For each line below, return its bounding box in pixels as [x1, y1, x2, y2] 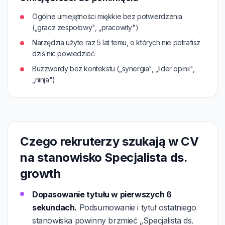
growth [20, 166, 61, 181]
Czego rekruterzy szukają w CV [20, 134, 199, 149]
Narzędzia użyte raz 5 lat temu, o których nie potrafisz [32, 38, 201, 47]
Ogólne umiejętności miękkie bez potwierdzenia [32, 12, 182, 21]
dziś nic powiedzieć [32, 49, 95, 58]
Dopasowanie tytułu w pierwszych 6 [32, 189, 172, 199]
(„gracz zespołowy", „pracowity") [32, 23, 139, 32]
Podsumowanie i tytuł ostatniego [77, 202, 196, 212]
